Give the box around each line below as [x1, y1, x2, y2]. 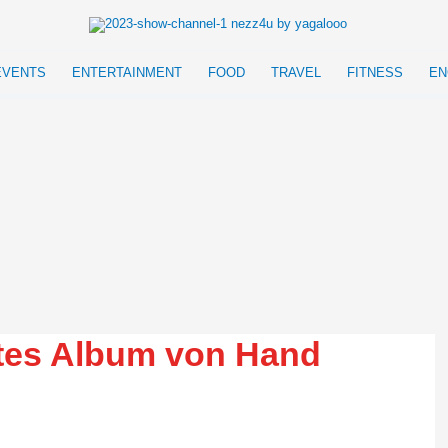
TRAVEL [271, 65, 321, 80]
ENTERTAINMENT [72, 65, 182, 80]
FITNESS [347, 65, 403, 80]
